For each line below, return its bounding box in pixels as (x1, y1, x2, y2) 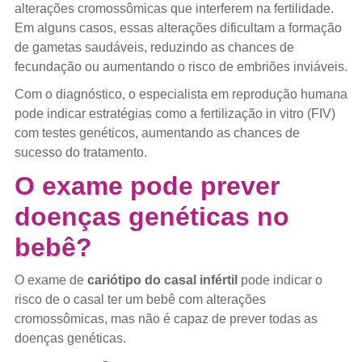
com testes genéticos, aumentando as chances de (14, 125, 300, 140)
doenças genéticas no (14, 201, 289, 231)
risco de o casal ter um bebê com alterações (14, 292, 266, 306)
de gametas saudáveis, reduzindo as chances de (14, 40, 294, 54)
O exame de (14, 272, 87, 287)
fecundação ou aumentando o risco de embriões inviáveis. (14, 59, 347, 74)
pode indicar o (237, 272, 322, 287)
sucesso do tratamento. (14, 145, 147, 159)
